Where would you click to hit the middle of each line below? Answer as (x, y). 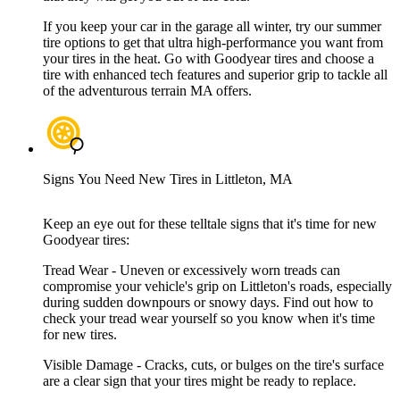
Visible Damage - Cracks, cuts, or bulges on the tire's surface (213, 365)
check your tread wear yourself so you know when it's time (209, 319)
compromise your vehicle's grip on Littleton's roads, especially (217, 287)
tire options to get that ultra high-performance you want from (213, 43)
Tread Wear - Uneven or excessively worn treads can (192, 271)
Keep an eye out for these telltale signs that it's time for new (210, 224)
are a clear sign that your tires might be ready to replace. (200, 381)
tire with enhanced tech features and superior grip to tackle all (215, 75)
